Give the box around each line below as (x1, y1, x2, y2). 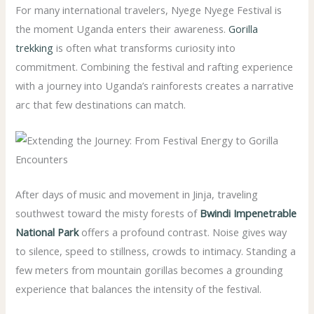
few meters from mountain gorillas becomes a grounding (15, 263, 284, 278)
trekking (15, 41, 54, 55)
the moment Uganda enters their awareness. (15, 22, 229, 36)
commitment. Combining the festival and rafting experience (15, 60, 294, 74)
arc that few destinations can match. (15, 97, 186, 112)
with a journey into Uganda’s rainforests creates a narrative (15, 78, 294, 93)
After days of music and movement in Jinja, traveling (15, 187, 259, 202)
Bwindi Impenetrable (200, 206, 297, 221)
